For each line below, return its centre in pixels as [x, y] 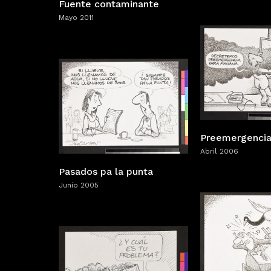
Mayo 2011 [76, 18]
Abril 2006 [219, 152]
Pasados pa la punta [106, 172]
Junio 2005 [79, 185]
